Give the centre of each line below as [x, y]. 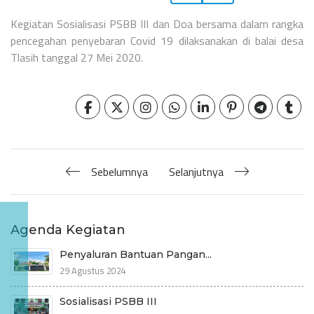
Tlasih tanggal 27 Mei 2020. [78, 57]
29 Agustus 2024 [93, 270]
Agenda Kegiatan [68, 230]
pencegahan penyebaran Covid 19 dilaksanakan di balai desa [157, 40]
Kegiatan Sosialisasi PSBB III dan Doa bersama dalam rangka [157, 23]
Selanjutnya [196, 171]
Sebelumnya [119, 171]
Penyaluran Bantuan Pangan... [136, 254]
